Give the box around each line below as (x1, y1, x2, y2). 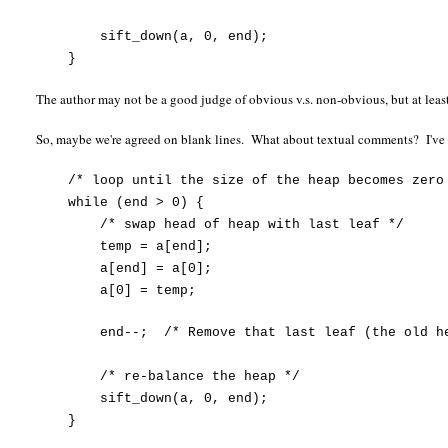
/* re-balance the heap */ (36, 369, 301, 385)
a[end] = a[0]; (36, 261, 213, 277)
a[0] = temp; (36, 283, 197, 299)
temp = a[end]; (36, 239, 213, 255)
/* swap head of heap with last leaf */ (36, 217, 405, 233)
